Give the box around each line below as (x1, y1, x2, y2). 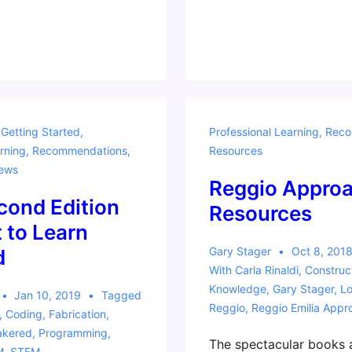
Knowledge (208, 282, 266, 295)
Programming (38, 326, 108, 339)
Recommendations (31, 144, 127, 157)
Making (207, 79, 251, 95)
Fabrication (48, 307, 106, 321)
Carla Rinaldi (234, 263, 299, 277)
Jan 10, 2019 (14, 288, 82, 302)
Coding (5, 307, 42, 321)
